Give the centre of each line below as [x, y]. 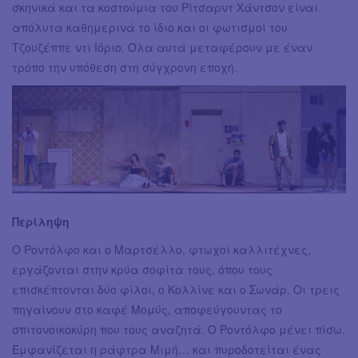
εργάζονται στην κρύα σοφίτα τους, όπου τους [142, 270]
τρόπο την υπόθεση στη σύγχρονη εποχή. [125, 67]
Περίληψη [41, 222]
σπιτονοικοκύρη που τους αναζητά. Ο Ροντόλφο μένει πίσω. [179, 330]
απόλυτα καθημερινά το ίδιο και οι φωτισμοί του [150, 27]
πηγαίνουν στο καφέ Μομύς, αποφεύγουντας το [147, 310]
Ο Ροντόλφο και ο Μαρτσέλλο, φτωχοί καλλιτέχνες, [161, 250]
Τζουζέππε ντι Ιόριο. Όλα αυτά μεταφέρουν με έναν [162, 47]
